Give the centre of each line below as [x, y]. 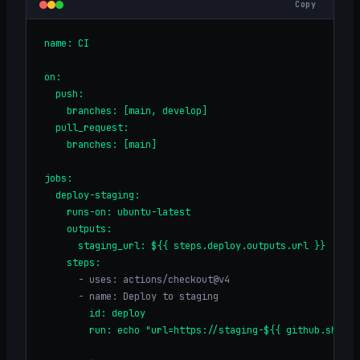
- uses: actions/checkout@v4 [137, 280]
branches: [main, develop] [126, 111]
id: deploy [95, 314]
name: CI [67, 44]
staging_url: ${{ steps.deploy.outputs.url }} [185, 246]
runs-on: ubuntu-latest [117, 213]
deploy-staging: [92, 196]
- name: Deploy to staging [131, 297]
